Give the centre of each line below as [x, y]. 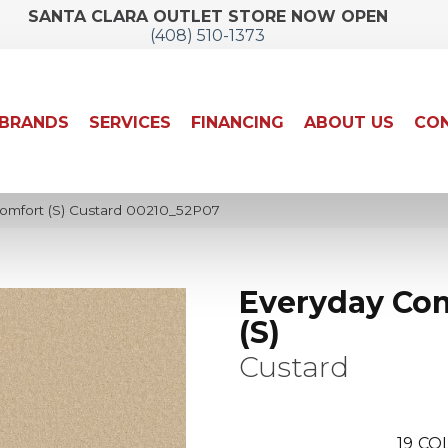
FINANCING [238, 123]
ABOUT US [349, 123]
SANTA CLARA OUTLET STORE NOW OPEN [207, 16]
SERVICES [130, 123]
